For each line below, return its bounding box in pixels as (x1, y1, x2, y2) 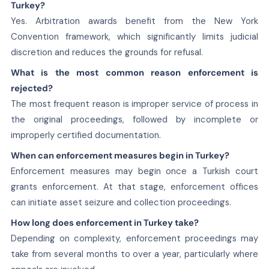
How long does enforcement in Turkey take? (10, 216, 199, 229)
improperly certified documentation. (10, 128, 161, 141)
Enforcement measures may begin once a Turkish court (10, 165, 259, 177)
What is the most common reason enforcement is (10, 66, 259, 79)
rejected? (10, 82, 53, 94)
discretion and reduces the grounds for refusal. (10, 46, 203, 58)
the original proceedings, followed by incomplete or (10, 113, 259, 125)
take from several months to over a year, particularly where (10, 247, 259, 260)
